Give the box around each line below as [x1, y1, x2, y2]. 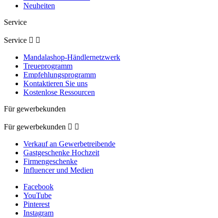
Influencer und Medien [23, 165, 93, 174]
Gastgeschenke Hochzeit [23, 148, 99, 157]
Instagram [23, 208, 54, 217]
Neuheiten [23, 1, 55, 10]
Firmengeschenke [23, 157, 77, 165]
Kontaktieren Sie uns [23, 79, 88, 88]
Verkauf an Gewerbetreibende [23, 139, 115, 148]
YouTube [23, 191, 52, 200]
